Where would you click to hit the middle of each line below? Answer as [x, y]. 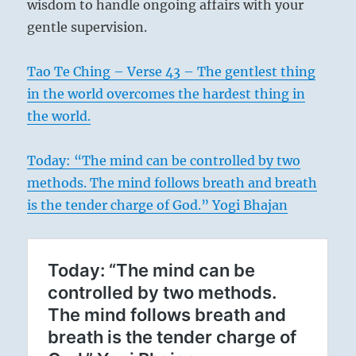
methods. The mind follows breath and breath [172, 183]
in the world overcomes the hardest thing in [166, 94]
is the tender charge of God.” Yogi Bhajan [158, 205]
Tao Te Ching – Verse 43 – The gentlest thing [172, 72]
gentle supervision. [91, 27]
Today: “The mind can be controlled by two [164, 161]
